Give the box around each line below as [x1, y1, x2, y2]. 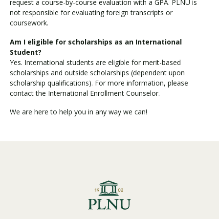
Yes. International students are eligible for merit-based [10, 57, 181, 67]
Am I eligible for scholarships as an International [10, 37, 182, 46]
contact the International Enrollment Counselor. [10, 88, 160, 98]
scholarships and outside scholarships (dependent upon [10, 67, 185, 77]
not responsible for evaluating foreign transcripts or [10, 8, 173, 17]
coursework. [10, 18, 48, 27]
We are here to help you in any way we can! [10, 107, 147, 116]
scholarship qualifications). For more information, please [10, 78, 188, 88]
